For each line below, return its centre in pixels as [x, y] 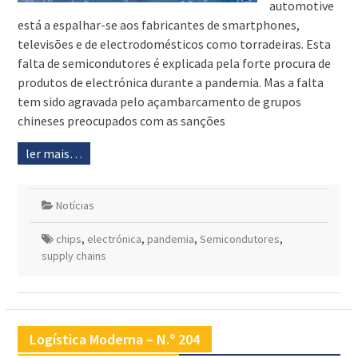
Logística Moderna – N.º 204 [114, 340]
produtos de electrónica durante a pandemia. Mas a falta [170, 83]
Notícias [75, 206]
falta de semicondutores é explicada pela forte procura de [174, 64]
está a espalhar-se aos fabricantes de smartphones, [158, 25]
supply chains [74, 256]
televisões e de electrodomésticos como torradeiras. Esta [174, 44]
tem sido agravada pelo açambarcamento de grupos [159, 102]
